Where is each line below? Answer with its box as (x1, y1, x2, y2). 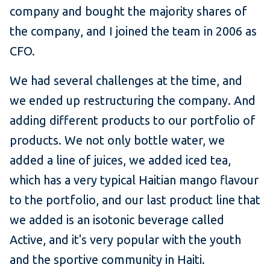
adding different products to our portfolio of (10, 113, 256, 128)
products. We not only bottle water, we (10, 133, 225, 148)
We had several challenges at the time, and (10, 74, 242, 88)
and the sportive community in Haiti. (10, 253, 211, 267)
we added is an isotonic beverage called (10, 213, 224, 227)
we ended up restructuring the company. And (10, 93, 256, 108)
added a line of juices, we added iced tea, (10, 153, 231, 168)
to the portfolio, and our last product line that (10, 193, 260, 207)
